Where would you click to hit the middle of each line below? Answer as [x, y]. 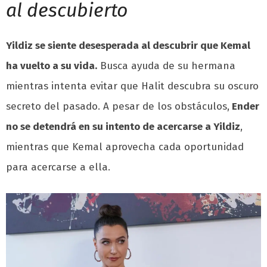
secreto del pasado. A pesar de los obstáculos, [118, 107]
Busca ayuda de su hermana [166, 66]
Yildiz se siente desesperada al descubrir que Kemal [128, 46]
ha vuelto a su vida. [52, 66]
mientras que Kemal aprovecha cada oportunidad [125, 147]
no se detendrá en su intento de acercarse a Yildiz [123, 127]
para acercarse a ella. [58, 167]
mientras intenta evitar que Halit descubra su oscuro [132, 86]
